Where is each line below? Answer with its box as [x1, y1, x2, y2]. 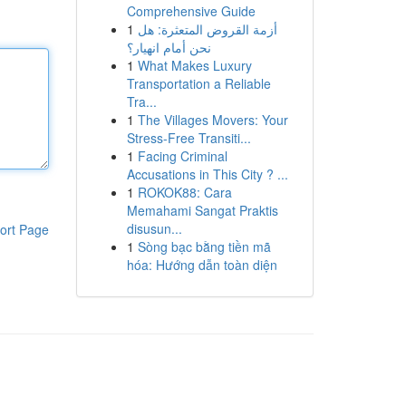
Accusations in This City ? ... [126, 165, 288, 183]
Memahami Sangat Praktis [126, 201, 278, 219]
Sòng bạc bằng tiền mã [137, 237, 271, 256]
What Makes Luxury [137, 56, 252, 74]
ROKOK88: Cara [137, 183, 232, 201]
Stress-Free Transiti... [126, 129, 251, 147]
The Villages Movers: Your [137, 111, 288, 129]
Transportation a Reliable [126, 74, 271, 92]
